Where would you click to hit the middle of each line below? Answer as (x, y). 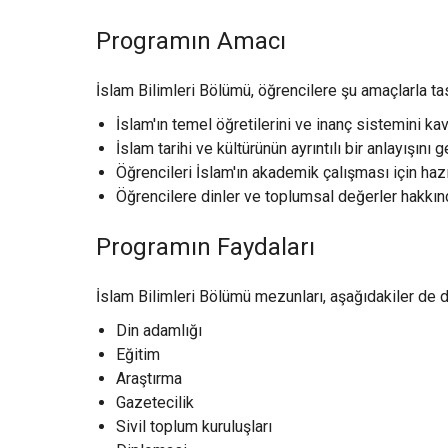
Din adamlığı (159, 330)
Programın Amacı (191, 40)
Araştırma (149, 378)
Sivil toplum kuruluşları (194, 426)
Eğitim (138, 354)
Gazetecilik (155, 402)
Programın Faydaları (205, 246)
